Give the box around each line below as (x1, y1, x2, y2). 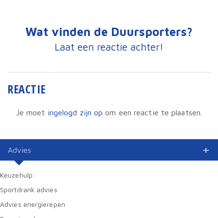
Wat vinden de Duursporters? (25, 25, 193, 39)
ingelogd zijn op (47, 108, 103, 117)
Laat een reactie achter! (54, 41, 163, 53)
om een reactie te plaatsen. (103, 108, 202, 117)
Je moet (16, 108, 48, 117)
